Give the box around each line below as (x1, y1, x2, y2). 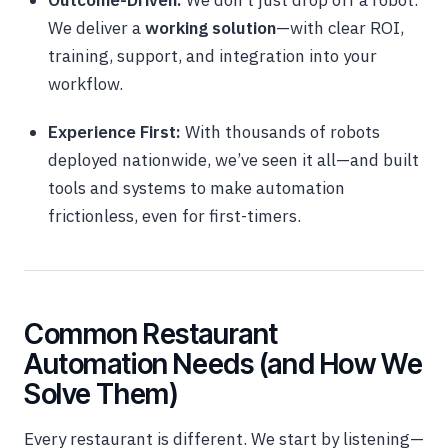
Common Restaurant (24, 317, 278, 352)
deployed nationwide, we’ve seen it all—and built (48, 149, 419, 172)
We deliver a (48, 17, 145, 40)
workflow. (48, 73, 123, 96)
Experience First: (48, 121, 181, 144)
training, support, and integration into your (48, 45, 377, 68)
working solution (145, 17, 276, 40)
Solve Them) (24, 377, 179, 412)
